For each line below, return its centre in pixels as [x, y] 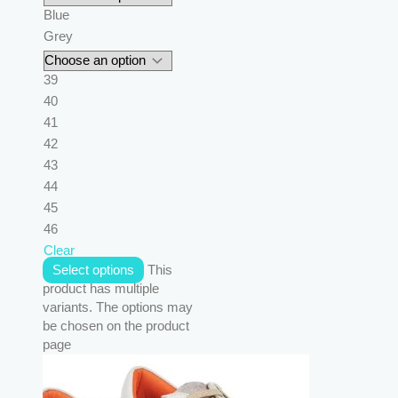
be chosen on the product [116, 326]
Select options [93, 270]
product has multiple [101, 288]
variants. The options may [118, 307]
